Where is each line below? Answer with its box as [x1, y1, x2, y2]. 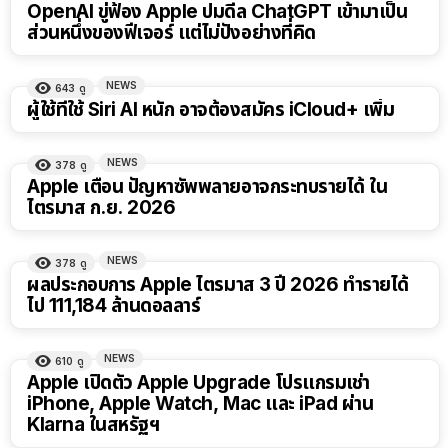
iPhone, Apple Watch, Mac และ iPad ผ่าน [27, 392, 374, 416]
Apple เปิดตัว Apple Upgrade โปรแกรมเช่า [27, 371, 370, 395]
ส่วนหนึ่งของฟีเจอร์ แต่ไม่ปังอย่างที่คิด [27, 21, 316, 45]
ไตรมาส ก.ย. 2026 [27, 196, 176, 220]
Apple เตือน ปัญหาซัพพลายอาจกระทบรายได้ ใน [27, 175, 388, 199]
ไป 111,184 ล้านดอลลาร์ [27, 294, 201, 318]
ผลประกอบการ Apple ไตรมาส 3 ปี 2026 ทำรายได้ [27, 273, 409, 297]
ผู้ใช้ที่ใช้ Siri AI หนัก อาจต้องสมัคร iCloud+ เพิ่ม [27, 98, 395, 122]
